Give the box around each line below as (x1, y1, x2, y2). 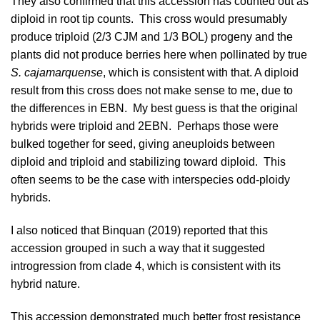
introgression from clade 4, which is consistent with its (11, 260, 281, 273)
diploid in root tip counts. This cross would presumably (11, 13, 287, 26)
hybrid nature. (11, 278, 80, 291)
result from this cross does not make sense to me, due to (11, 84, 293, 97)
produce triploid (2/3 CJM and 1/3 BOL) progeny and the (11, 31, 293, 44)
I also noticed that (11, 224, 102, 237)
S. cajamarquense (11, 66, 103, 79)
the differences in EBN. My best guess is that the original (11, 102, 298, 115)
